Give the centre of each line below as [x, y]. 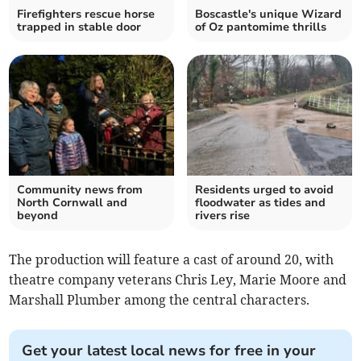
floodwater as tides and [260, 203]
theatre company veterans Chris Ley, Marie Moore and [178, 280]
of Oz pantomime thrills [261, 27]
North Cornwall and [73, 203]
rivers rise [222, 216]
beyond [38, 216]
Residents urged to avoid [264, 190]
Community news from [80, 190]
